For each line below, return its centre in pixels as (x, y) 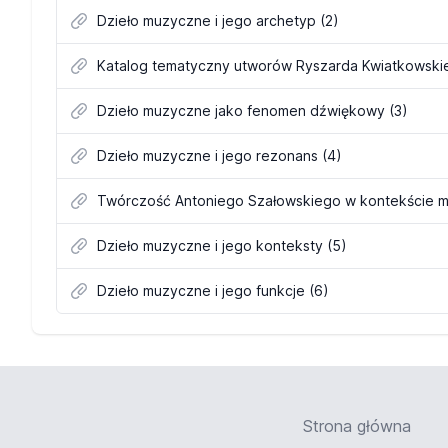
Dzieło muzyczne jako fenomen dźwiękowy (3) (252, 110)
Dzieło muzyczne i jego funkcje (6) (213, 290)
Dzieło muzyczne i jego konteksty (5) (222, 245)
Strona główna (357, 426)
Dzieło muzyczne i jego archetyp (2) (218, 20)
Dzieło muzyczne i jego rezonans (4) (219, 155)
